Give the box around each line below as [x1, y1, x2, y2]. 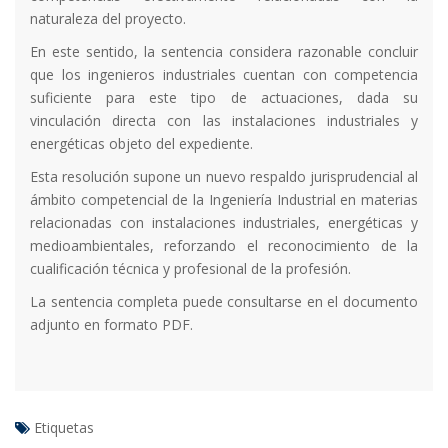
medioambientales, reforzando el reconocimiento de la [30, 235, 418, 255]
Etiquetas [34, 417, 94, 437]
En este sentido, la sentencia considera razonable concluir [30, 41, 418, 61]
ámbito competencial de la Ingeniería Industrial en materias [30, 189, 418, 209]
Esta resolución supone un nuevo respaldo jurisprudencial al [30, 166, 418, 186]
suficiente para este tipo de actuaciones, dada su [30, 87, 418, 107]
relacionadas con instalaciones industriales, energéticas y [30, 212, 418, 232]
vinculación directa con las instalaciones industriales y [30, 110, 418, 130]
